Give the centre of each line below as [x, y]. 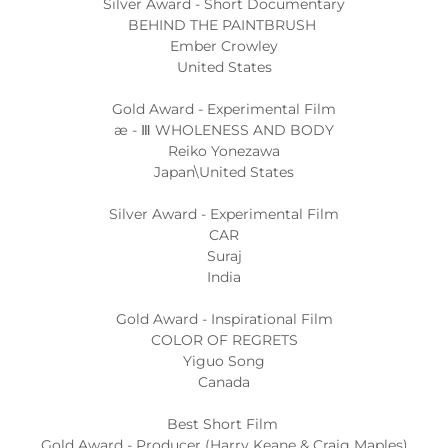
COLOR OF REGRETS [224, 340]
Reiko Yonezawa [224, 151]
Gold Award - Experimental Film [224, 109]
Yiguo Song [224, 361]
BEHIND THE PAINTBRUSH [224, 25]
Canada [224, 382]
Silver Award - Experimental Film [224, 214]
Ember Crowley [224, 46]
